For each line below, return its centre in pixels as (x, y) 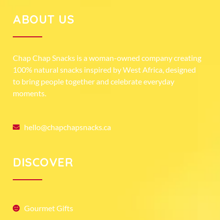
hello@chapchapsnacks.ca (67, 127)
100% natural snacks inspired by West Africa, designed (104, 69)
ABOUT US (43, 19)
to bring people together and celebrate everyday (94, 81)
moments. (29, 93)
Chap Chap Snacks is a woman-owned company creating (107, 58)
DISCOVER (43, 162)
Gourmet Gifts (48, 208)
